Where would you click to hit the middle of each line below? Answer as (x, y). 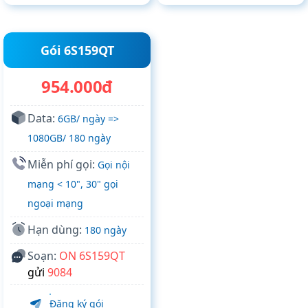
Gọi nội (114, 165)
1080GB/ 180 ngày (69, 138)
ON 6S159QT (92, 256)
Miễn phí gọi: (63, 165)
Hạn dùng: (56, 230)
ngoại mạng (55, 203)
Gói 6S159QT (77, 51)
